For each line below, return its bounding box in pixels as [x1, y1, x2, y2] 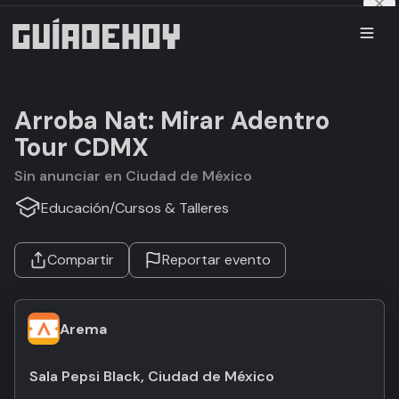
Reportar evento [162, 250, 271, 269]
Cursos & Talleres [115, 198, 229, 217]
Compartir [47, 250, 114, 269]
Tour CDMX [14, 131, 149, 164]
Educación [41, 198, 110, 217]
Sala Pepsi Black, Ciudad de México [29, 367, 274, 386]
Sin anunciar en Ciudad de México [23, 167, 252, 185]
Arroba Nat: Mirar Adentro [14, 104, 330, 137]
